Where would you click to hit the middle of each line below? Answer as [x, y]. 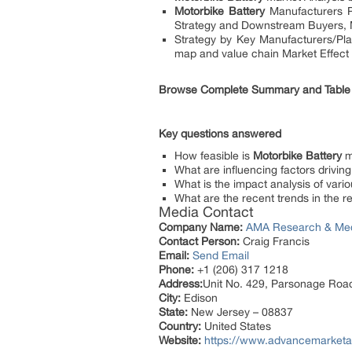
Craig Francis [275, 241]
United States [236, 326]
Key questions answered [220, 134]
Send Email [221, 255]
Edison [199, 298]
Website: [180, 340]
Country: [180, 326]
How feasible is [214, 156]
